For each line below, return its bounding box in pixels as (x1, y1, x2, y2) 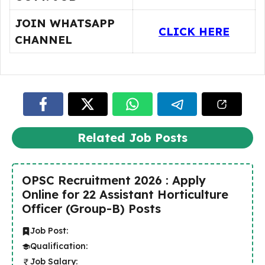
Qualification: (30, 241, 88, 251)
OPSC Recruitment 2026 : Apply (22, 173, 206, 188)
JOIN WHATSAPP (15, 16, 115, 30)
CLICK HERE (159, 24, 230, 38)
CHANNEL (15, 33, 72, 47)
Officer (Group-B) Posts (22, 201, 161, 216)
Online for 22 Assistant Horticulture (22, 187, 228, 202)
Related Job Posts (77, 130, 188, 145)
